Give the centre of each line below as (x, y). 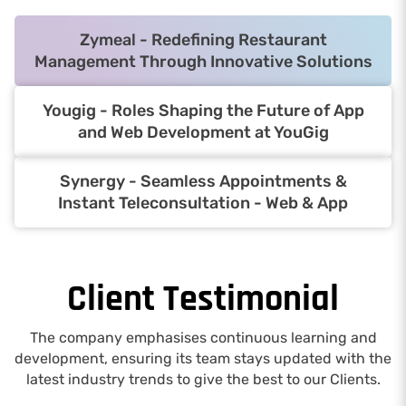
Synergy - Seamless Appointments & (203, 181)
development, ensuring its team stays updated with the (203, 358)
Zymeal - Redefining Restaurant (203, 39)
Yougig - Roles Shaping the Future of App (203, 110)
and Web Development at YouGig (203, 132)
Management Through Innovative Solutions (203, 61)
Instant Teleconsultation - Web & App (203, 203)
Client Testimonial (203, 299)
